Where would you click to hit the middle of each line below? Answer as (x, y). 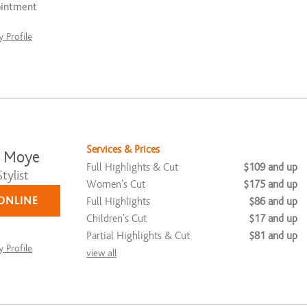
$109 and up (270, 167)
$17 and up (273, 218)
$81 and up (273, 235)
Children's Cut (116, 218)
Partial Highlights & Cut (138, 235)
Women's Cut (116, 184)
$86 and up (273, 201)
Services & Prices (123, 149)
